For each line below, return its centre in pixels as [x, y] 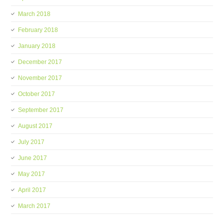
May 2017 [32, 174]
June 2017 [33, 158]
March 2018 [34, 14]
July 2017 [31, 142]
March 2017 [34, 206]
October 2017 [37, 94]
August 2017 [35, 126]
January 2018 [37, 46]
